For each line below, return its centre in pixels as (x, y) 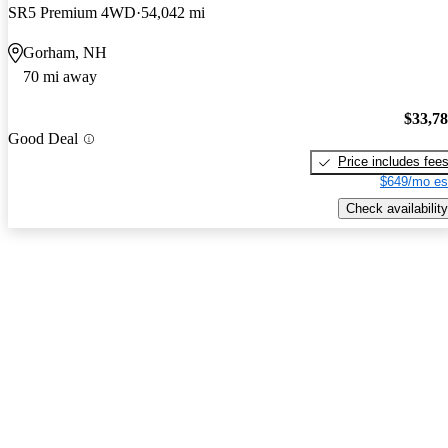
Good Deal (43, 139)
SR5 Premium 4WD (72, 12)
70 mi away (60, 76)
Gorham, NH (65, 52)
